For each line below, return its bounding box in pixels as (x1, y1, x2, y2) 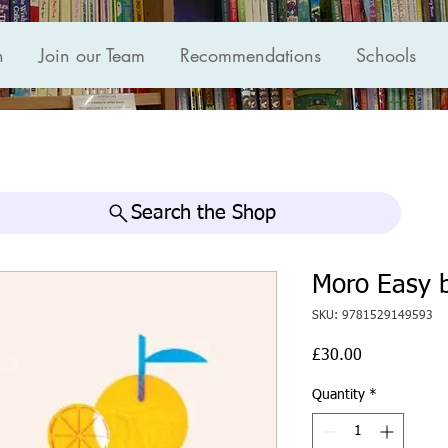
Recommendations (180, 43, 321, 67)
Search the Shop (130, 203, 276, 224)
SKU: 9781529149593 (312, 310, 433, 323)
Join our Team (39, 43, 145, 67)
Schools (356, 43, 416, 67)
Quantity (312, 388, 365, 403)
